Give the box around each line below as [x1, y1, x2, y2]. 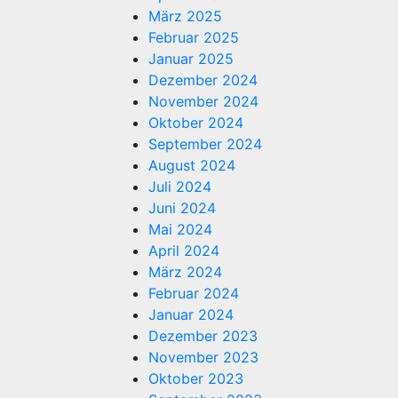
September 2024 [148, 134, 262, 153]
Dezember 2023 [148, 326, 258, 345]
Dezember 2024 [148, 70, 258, 89]
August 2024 [148, 155, 235, 174]
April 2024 [148, 241, 219, 259]
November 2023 [148, 347, 259, 366]
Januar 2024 [148, 305, 234, 323]
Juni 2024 [148, 198, 216, 217]
